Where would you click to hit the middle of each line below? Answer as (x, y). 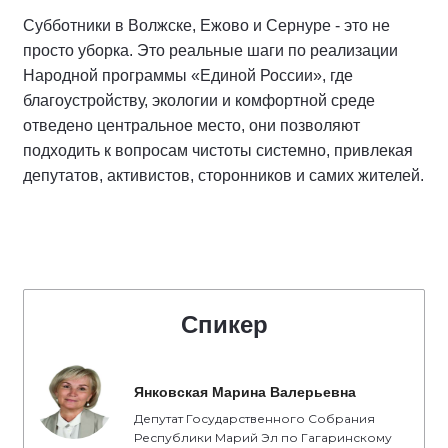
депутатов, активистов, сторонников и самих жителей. (223, 176)
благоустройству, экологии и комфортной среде (199, 101)
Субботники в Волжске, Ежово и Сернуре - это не (206, 26)
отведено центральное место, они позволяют (191, 126)
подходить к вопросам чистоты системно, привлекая (218, 151)
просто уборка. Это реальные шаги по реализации (210, 51)
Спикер (224, 325)
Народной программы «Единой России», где (188, 76)
